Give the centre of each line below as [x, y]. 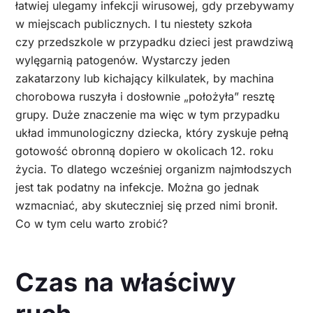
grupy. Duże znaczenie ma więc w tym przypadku [147, 115]
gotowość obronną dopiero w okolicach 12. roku [144, 151]
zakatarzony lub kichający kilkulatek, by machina [145, 79]
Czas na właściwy [126, 283]
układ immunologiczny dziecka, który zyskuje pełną [152, 133]
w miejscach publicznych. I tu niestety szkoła [134, 24]
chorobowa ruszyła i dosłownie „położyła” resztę [145, 97]
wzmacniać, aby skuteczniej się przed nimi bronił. [147, 206]
